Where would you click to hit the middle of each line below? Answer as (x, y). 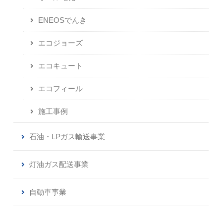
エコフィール (60, 89)
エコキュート (60, 66)
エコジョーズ (60, 43)
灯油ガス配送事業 (59, 165)
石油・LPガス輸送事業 (67, 137)
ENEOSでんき (62, 20)
